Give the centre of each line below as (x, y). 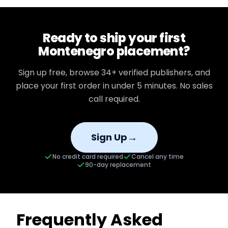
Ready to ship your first (114, 38)
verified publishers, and (163, 73)
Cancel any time (158, 156)
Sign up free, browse (60, 73)
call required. (114, 99)
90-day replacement (118, 165)
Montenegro (76, 51)
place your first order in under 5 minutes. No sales (114, 86)
